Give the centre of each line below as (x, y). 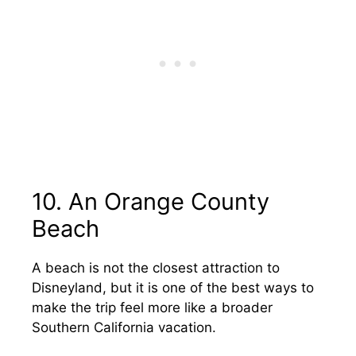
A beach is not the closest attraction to (156, 268)
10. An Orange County (151, 201)
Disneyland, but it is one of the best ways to (173, 288)
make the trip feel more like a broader (152, 308)
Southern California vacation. (124, 327)
